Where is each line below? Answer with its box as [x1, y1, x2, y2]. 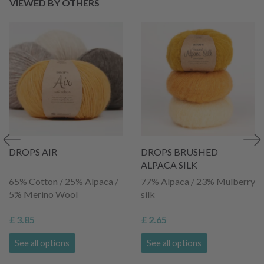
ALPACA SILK [141, 159, 197, 170]
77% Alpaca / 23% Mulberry [141, 175, 255, 187]
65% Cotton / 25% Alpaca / [9, 175, 118, 187]
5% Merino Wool [9, 188, 78, 200]
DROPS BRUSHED [141, 146, 218, 157]
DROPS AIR [9, 146, 57, 157]
